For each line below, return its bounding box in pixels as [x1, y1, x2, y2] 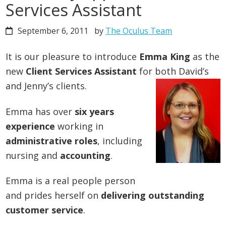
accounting [60, 149, 111, 161]
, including [97, 134, 143, 147]
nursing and [6, 149, 61, 161]
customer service [6, 204, 84, 216]
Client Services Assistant [26, 65, 137, 78]
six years [75, 105, 115, 118]
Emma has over [6, 105, 75, 118]
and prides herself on [6, 189, 101, 202]
